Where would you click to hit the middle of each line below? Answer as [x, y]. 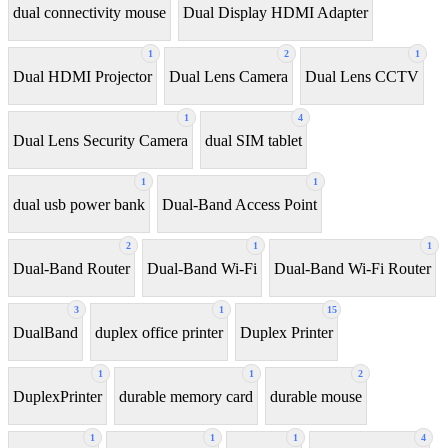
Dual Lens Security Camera [100, 140]
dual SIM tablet [253, 140]
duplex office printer [159, 332]
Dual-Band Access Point [239, 204]
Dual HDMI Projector [82, 76]
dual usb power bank [79, 204]
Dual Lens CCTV [362, 76]
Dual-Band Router [71, 268]
